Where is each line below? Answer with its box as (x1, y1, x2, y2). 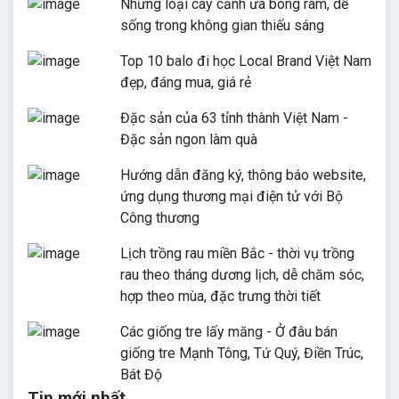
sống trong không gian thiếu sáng (120, 16, 324, 34)
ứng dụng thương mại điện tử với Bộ (120, 187, 343, 205)
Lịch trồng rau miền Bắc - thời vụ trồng (120, 244, 354, 262)
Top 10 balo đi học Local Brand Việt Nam (120, 52, 371, 69)
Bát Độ (120, 365, 162, 383)
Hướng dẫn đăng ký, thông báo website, (120, 166, 366, 183)
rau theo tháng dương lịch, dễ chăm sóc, (120, 265, 364, 283)
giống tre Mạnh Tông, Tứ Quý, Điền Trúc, (120, 344, 363, 362)
